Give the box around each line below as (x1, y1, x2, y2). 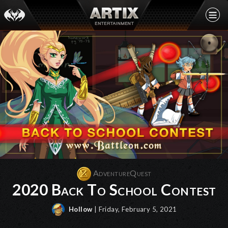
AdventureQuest (91, 167, 152, 178)
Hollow (67, 205, 93, 213)
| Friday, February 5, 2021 (94, 205, 177, 213)
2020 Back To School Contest (12, 180, 216, 198)
